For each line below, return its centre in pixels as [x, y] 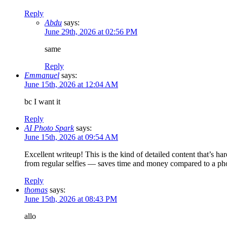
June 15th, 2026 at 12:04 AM [71, 85]
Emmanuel [42, 75]
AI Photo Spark [49, 128]
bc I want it [42, 102]
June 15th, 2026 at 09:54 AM [71, 137]
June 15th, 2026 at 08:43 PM [71, 199]
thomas [36, 190]
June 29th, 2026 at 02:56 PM [91, 32]
